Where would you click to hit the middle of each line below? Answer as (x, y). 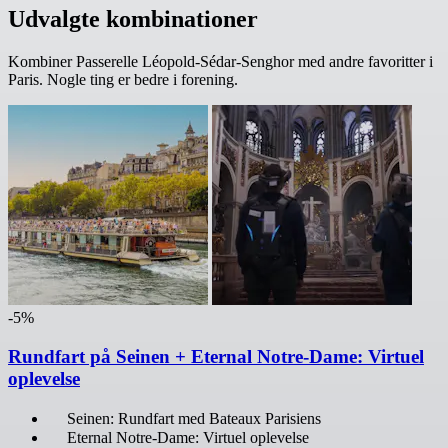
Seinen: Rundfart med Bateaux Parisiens (194, 418)
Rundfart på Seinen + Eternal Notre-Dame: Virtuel (216, 356)
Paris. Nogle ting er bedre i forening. (123, 80)
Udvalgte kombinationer (133, 19)
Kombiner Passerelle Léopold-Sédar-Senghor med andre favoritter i (220, 62)
